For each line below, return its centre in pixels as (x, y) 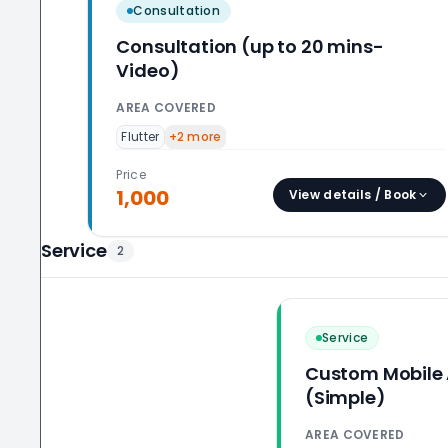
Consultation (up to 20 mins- (250, 46)
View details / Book (352, 194)
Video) (148, 70)
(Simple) (345, 397)
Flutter (140, 136)
